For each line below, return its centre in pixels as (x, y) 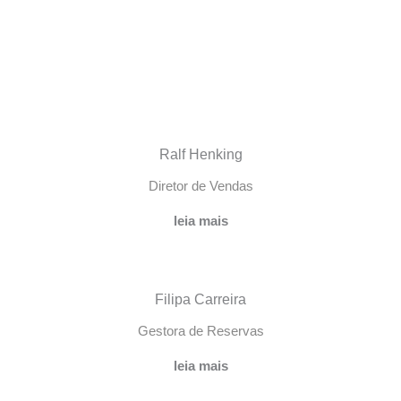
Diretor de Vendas (200, 185)
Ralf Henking (200, 154)
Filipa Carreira (200, 300)
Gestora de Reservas (200, 331)
